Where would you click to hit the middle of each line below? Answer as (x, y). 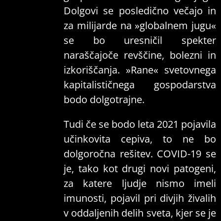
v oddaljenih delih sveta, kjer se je (140, 213)
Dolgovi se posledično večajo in (140, 11)
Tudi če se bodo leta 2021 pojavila (140, 124)
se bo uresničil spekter (140, 40)
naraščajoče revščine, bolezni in (140, 55)
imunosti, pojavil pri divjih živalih (140, 198)
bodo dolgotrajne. (104, 100)
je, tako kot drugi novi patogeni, (140, 169)
